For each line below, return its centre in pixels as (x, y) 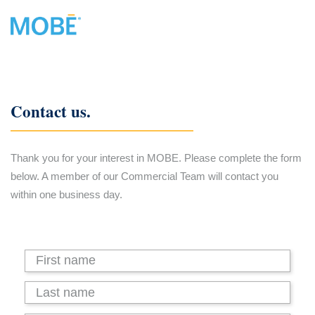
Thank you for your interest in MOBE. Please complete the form (156, 157)
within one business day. (71, 194)
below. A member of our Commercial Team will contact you (144, 176)
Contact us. (51, 111)
